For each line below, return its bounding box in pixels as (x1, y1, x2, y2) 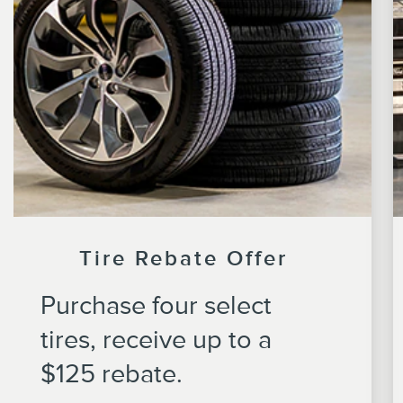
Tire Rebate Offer (79, 246, 288, 270)
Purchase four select (40, 290, 272, 319)
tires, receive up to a (40, 324, 272, 354)
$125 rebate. (40, 358, 183, 388)
